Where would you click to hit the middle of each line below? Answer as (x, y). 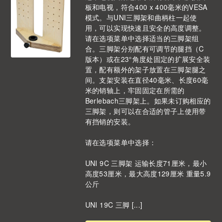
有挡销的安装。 (110, 122)
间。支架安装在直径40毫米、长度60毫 (147, 80)
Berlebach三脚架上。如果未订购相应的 (148, 101)
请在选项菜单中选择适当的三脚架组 (142, 38)
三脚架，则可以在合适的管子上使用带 (145, 111)
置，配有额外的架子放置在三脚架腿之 (145, 70)
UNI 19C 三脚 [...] (114, 205)
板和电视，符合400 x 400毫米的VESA (146, 7)
